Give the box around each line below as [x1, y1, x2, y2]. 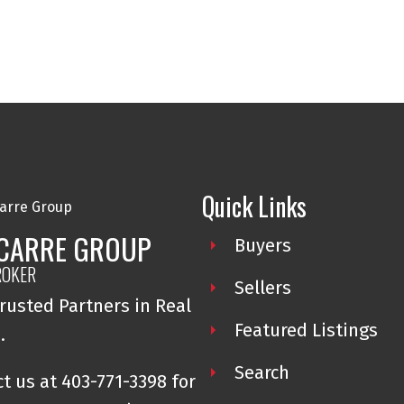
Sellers [234, 277, 291, 299]
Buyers [234, 234, 291, 257]
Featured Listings [234, 319, 378, 342]
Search [234, 362, 289, 384]
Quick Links [201, 188, 307, 225]
